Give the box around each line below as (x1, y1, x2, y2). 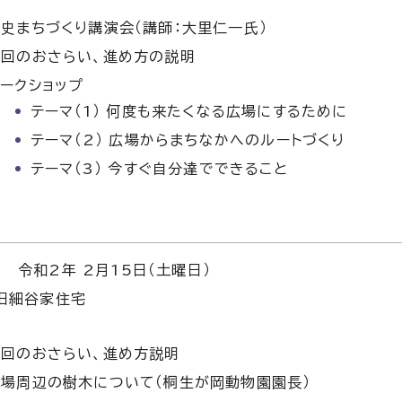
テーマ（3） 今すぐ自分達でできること (31, 161, 288, 176)
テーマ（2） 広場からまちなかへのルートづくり (31, 132, 345, 147)
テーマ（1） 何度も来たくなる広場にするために (31, 103, 348, 118)
